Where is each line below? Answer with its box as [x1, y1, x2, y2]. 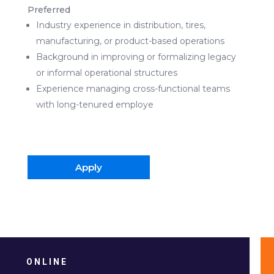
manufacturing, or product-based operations [35, 35, 224, 46]
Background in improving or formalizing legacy [35, 51, 236, 62]
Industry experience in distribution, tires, [35, 19, 206, 31]
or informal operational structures [35, 67, 177, 78]
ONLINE [26, 255, 68, 268]
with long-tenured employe [35, 98, 154, 110]
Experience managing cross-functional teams [35, 83, 230, 94]
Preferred [27, 4, 70, 15]
